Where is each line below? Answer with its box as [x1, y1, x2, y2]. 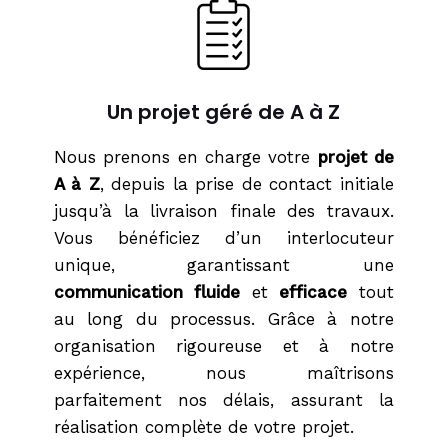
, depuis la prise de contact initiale [99, 174, 394, 194]
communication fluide [53, 282, 252, 302]
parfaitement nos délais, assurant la [53, 390, 394, 410]
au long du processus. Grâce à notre [53, 309, 394, 329]
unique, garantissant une [53, 255, 394, 275]
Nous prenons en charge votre [53, 147, 318, 167]
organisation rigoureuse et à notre [53, 336, 394, 356]
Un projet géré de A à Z [107, 98, 341, 126]
